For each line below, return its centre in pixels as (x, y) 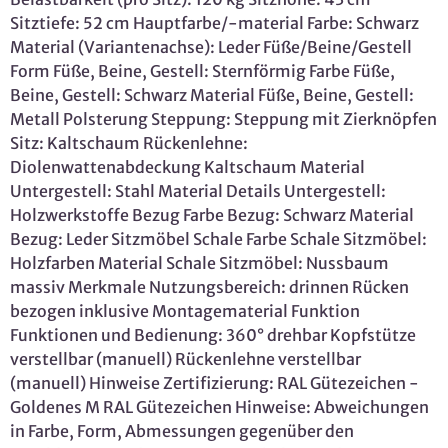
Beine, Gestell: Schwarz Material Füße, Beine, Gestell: (212, 95)
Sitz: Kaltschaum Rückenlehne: (129, 143)
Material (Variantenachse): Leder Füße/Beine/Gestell (211, 47)
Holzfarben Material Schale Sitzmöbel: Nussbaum (199, 263)
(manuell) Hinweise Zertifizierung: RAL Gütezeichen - (214, 383)
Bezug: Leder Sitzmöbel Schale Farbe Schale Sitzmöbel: (218, 239)
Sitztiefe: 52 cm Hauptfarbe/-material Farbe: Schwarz (214, 23)
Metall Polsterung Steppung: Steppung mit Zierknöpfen (223, 119)
